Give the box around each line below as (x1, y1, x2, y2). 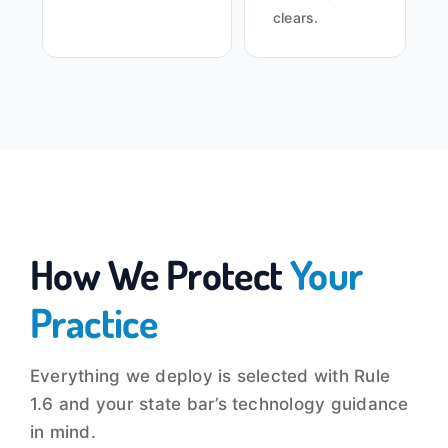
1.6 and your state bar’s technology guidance (29, 394, 409, 415)
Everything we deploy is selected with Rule (29, 366, 391, 387)
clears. (272, 9, 319, 27)
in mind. (29, 422, 96, 443)
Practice (29, 297, 158, 348)
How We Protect (29, 249, 290, 300)
